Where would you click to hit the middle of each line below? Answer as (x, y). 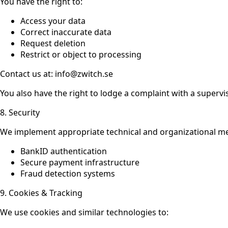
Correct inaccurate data (66, 32)
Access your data (53, 21)
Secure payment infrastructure (80, 162)
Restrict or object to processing (81, 54)
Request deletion (53, 43)
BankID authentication (64, 151)
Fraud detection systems (68, 173)
